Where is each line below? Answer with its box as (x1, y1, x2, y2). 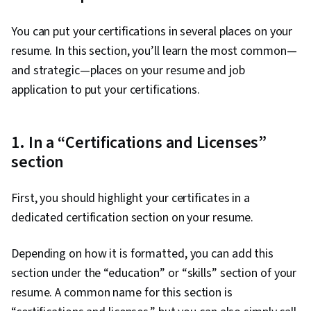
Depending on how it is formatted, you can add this (11, 245, 274, 263)
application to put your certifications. (11, 81, 203, 99)
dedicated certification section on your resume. (11, 209, 257, 227)
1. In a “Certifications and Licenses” (11, 131, 267, 155)
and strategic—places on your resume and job (11, 62, 245, 80)
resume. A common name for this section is (11, 284, 233, 302)
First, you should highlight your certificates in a (11, 190, 250, 208)
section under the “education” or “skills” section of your (11, 264, 297, 283)
